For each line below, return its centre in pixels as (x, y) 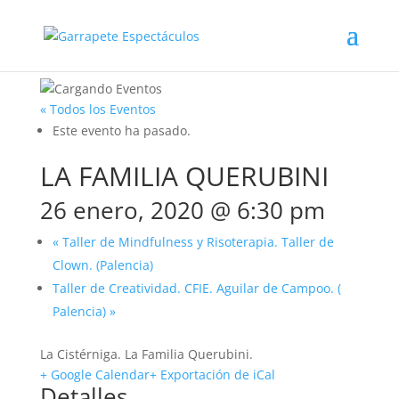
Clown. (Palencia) (102, 265)
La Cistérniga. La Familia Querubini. (146, 354)
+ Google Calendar (94, 375)
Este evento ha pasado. (121, 130)
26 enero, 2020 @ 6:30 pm (182, 210)
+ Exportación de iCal (212, 375)
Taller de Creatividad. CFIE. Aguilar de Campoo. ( (196, 288)
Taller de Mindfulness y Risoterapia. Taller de (196, 242)
